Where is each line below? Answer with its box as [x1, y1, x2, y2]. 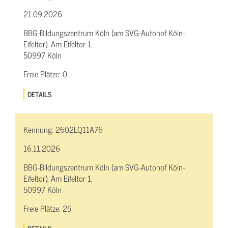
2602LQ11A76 [55, 122, 103, 136]
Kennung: [23, 122, 55, 136]
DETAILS [27, 88, 52, 100]
